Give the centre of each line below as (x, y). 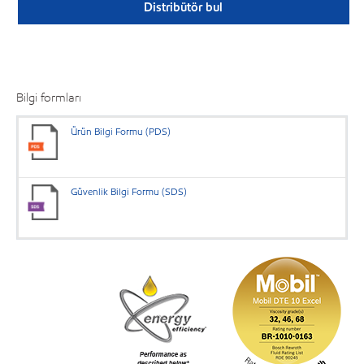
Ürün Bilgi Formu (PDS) (121, 132)
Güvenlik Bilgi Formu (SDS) (129, 192)
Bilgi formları (49, 97)
